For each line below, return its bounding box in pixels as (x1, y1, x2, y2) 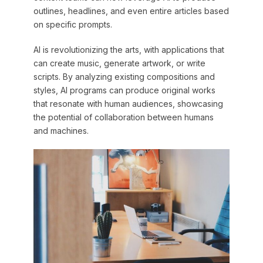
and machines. (33, 126, 89, 136)
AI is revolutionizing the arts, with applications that (33, 45, 224, 55)
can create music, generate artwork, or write (33, 58, 205, 69)
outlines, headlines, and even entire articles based (33, 6, 229, 16)
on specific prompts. (33, 19, 112, 30)
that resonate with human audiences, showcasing (33, 99, 223, 109)
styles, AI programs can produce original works (33, 85, 215, 96)
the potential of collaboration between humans (33, 112, 214, 123)
